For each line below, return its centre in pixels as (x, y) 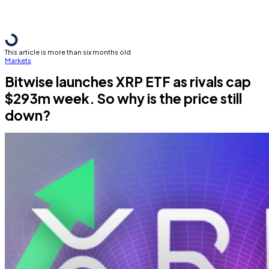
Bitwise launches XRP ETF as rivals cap (128, 82)
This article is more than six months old (68, 52)
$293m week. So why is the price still (123, 98)
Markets (18, 60)
